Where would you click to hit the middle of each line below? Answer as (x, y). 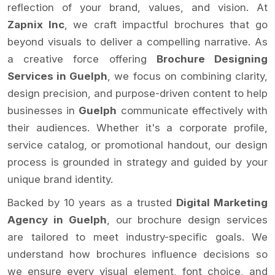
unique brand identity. (60, 179)
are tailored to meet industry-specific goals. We (137, 237)
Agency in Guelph (57, 219)
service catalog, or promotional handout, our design (137, 145)
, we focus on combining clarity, (188, 76)
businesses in (43, 110)
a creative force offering (82, 59)
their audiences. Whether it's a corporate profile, (137, 127)
